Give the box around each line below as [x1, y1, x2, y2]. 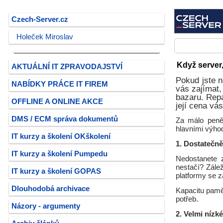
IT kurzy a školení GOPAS [11, 167, 101, 175]
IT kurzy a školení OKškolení [11, 132, 111, 140]
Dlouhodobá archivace [11, 185, 90, 193]
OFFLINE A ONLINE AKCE [11, 98, 103, 106]
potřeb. [176, 195, 198, 203]
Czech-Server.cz [11, 15, 68, 23]
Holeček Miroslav [16, 33, 73, 41]
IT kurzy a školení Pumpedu [11, 150, 108, 158]
